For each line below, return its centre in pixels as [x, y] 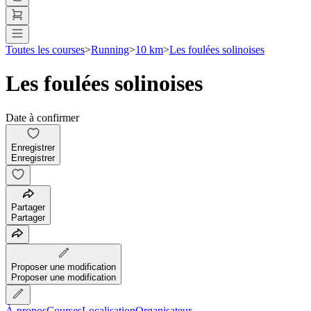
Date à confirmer [42, 117]
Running [110, 49]
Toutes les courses [45, 49]
